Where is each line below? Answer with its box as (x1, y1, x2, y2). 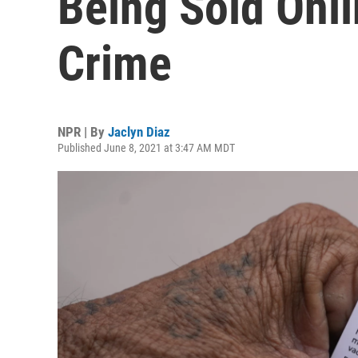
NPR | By (58, 124, 108, 140)
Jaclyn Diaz (108, 124, 170, 140)
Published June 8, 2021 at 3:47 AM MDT (58, 141, 235, 154)
